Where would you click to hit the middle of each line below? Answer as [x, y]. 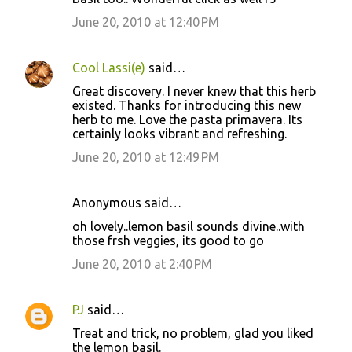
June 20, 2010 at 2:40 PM [142, 264]
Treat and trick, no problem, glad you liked [193, 333]
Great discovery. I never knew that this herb [194, 91]
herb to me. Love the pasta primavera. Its [187, 119]
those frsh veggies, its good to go [168, 240]
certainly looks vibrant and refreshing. [180, 133]
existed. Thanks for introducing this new [187, 105]
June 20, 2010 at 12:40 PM [146, 22]
